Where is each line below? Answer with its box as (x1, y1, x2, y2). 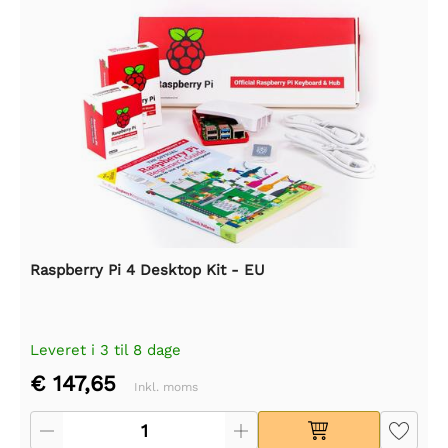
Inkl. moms (134, 379, 198, 394)
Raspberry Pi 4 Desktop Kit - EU (30, 260, 265, 279)
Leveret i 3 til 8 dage (30, 340, 181, 359)
